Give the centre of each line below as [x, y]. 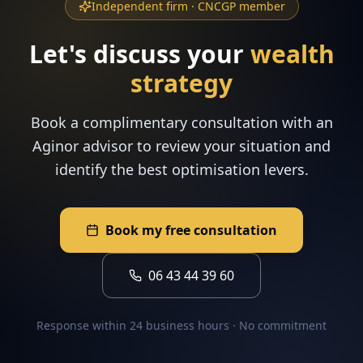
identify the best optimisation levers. [181, 169]
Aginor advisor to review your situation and [181, 146]
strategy [181, 83]
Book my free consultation [191, 230]
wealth [292, 54]
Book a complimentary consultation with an [181, 122]
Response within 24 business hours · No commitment [181, 325]
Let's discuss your [136, 54]
